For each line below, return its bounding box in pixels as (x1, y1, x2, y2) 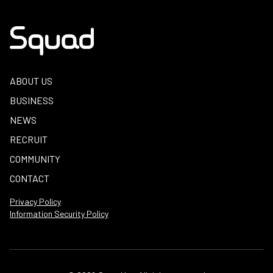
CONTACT (10, 172, 49, 185)
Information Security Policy (10, 208, 108, 219)
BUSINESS (10, 94, 54, 107)
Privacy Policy (10, 196, 61, 207)
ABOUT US (10, 75, 52, 87)
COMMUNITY (10, 153, 60, 165)
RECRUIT (10, 133, 48, 146)
